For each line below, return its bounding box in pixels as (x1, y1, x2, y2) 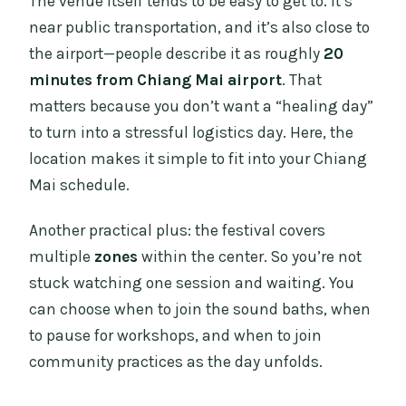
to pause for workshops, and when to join (29, 326, 323, 344)
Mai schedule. (29, 176, 130, 194)
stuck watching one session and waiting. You (29, 274, 355, 292)
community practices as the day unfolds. (29, 353, 324, 371)
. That (282, 71, 323, 89)
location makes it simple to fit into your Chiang (29, 150, 368, 168)
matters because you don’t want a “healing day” (29, 97, 374, 115)
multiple (29, 247, 95, 266)
